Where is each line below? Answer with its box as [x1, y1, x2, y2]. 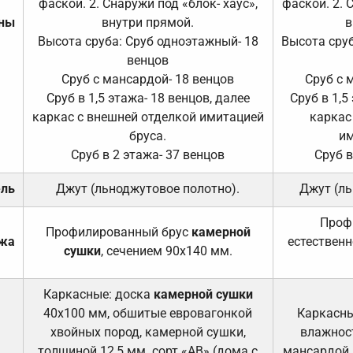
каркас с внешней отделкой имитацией [32, 109, 264, 124]
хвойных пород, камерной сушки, [50, 324, 246, 340]
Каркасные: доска [43, 286, 150, 302]
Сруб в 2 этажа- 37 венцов [71, 147, 225, 162]
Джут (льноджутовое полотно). [56, 180, 240, 196]
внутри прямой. [102, 14, 195, 30]
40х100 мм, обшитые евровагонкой [43, 305, 253, 321]
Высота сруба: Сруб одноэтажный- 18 [37, 33, 258, 49]
